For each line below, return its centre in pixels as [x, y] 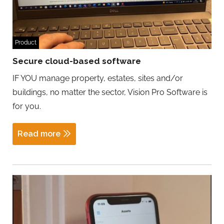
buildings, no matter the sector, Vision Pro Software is [110, 92]
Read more [39, 133]
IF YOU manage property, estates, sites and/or [98, 78]
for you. [27, 106]
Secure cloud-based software [77, 61]
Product [26, 42]
